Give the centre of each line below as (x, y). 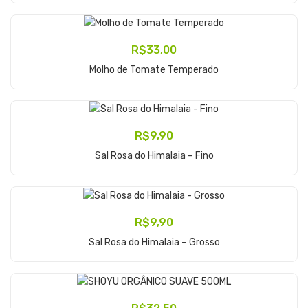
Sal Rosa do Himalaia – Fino (154, 156)
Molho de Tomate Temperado (154, 69)
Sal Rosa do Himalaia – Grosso (154, 242)
